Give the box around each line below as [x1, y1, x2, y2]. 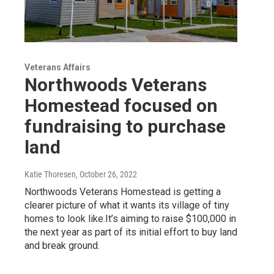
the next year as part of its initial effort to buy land [24, 226, 237, 238]
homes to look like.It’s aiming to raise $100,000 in [24, 212, 236, 224]
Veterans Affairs [24, 62, 91, 72]
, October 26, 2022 [76, 169, 137, 179]
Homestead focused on [24, 94, 218, 116]
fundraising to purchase [24, 115, 226, 137]
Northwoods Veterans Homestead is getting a [24, 185, 221, 198]
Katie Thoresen [24, 169, 76, 179]
